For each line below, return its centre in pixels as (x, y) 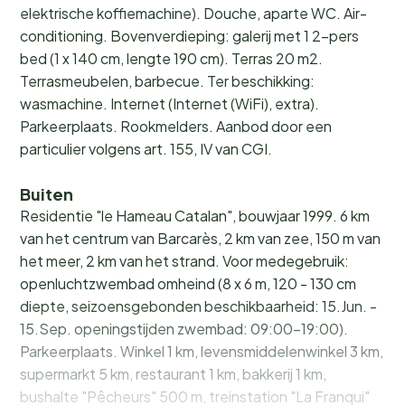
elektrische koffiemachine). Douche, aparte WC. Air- (193, 13)
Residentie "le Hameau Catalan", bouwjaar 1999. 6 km (195, 215)
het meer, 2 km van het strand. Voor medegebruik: (184, 260)
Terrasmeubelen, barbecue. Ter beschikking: (167, 80)
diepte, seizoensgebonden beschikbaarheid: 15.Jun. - (198, 306)
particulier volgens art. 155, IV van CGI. (146, 148)
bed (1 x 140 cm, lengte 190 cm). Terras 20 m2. (171, 58)
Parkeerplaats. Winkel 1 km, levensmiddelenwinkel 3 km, (202, 351)
